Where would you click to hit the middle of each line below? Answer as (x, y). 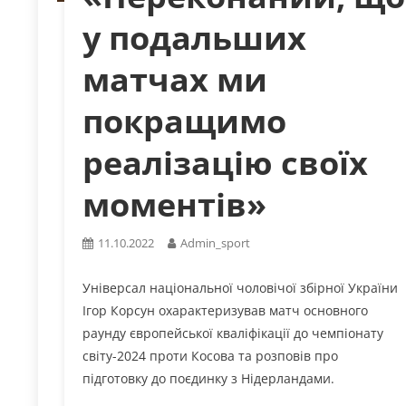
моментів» (175, 205)
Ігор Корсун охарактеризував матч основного (226, 311)
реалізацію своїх (226, 163)
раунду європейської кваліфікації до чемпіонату (233, 333)
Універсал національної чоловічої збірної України (241, 288)
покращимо (185, 121)
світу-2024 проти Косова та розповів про (211, 356)
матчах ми (175, 80)
